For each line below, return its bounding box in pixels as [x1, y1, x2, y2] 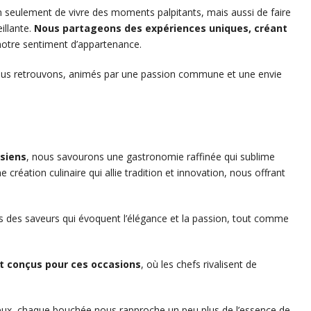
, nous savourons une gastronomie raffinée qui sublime [26, 150, 275, 164]
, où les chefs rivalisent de [141, 258, 257, 271]
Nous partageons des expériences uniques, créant [34, 22, 287, 35]
